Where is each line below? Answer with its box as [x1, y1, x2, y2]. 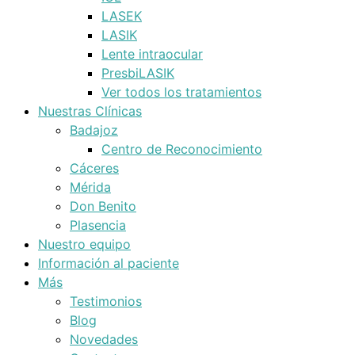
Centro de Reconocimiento [101, 141, 262, 157]
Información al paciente [38, 255, 179, 271]
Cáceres [70, 160, 119, 176]
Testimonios [70, 293, 142, 309]
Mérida [70, 179, 111, 195]
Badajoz [70, 122, 118, 138]
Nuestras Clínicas [38, 103, 142, 119]
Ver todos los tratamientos [101, 84, 261, 100]
